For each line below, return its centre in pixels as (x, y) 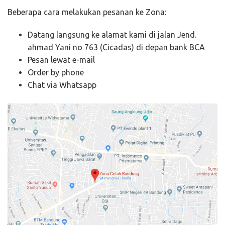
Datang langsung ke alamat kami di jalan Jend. (112, 34)
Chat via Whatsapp (62, 85)
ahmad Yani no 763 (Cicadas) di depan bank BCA (116, 47)
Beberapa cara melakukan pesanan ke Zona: (87, 12)
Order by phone (56, 72)
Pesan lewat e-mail (61, 60)
